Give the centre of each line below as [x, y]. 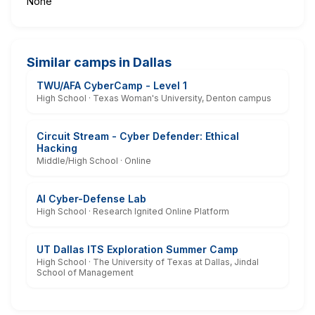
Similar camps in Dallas [99, 62]
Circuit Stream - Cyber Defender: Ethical [138, 136]
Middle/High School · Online [94, 160]
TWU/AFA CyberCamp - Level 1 [112, 85]
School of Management [85, 272]
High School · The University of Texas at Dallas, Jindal [148, 262]
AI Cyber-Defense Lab [91, 198]
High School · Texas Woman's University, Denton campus [154, 98]
